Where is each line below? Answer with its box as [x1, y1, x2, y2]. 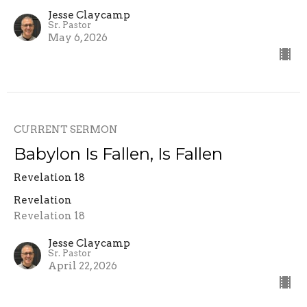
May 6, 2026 [48, 31, 108, 44]
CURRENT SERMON [14, 123, 118, 136]
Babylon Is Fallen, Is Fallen [14, 143, 223, 164]
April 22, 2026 [48, 259, 117, 272]
